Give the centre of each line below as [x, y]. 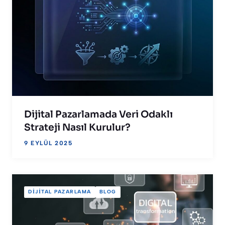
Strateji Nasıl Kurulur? [77, 127]
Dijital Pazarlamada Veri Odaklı [98, 114]
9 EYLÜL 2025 [48, 143]
